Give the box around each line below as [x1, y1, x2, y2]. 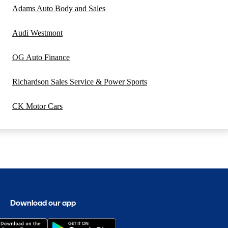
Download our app [10, 197, 76, 208]
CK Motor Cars [12, 102, 63, 111]
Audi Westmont [12, 28, 63, 38]
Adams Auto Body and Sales [12, 4, 105, 13]
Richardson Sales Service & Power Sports [12, 77, 147, 87]
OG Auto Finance [12, 53, 70, 62]
